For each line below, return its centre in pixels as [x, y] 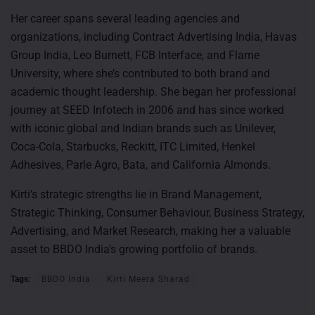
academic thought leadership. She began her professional [153, 91]
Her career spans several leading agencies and [125, 18]
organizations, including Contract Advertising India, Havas [154, 37]
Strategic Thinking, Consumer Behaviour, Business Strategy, [157, 212]
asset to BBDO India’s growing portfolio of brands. [134, 249]
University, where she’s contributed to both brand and [140, 73]
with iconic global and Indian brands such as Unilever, [143, 128]
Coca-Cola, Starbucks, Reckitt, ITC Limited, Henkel [133, 146]
